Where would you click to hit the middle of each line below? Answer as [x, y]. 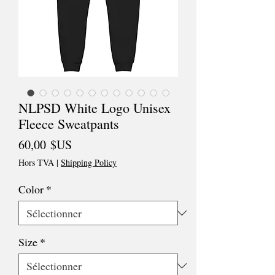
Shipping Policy [89, 163]
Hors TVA [36, 163]
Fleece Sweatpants [69, 124]
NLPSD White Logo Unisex [95, 108]
